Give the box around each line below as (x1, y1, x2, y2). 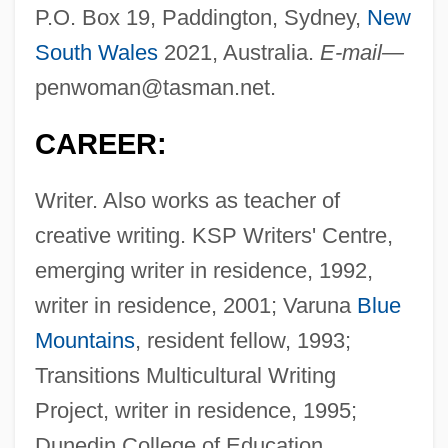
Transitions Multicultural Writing (34, 363, 336, 389)
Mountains (34, 328, 135, 354)
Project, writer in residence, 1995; (34, 398, 357, 424)
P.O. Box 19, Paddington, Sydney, (34, 5, 367, 31)
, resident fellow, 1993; (134, 328, 351, 354)
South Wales (34, 40, 158, 66)
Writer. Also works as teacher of (34, 188, 340, 214)
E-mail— (319, 40, 404, 66)
